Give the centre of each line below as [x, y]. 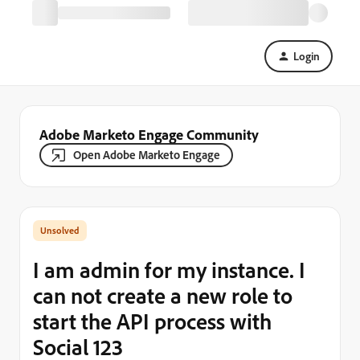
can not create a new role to [163, 295]
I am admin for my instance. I [169, 270]
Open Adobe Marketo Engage [147, 155]
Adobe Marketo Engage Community [149, 134]
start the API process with [152, 321]
